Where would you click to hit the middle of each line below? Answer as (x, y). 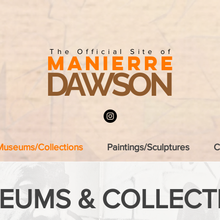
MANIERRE (111, 63)
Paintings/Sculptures (148, 147)
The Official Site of (111, 51)
